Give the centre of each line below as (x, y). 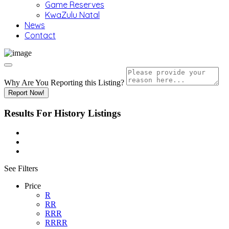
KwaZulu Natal (72, 15)
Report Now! (26, 93)
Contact (40, 35)
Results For (29, 113)
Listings (104, 113)
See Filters (21, 169)
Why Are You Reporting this (51, 83)
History (70, 113)
